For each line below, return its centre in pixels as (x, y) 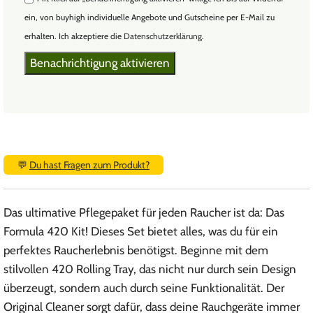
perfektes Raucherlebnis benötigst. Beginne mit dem (136, 250)
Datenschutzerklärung (163, 36)
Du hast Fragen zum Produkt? (89, 165)
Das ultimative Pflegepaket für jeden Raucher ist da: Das (144, 213)
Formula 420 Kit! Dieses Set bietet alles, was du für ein (141, 232)
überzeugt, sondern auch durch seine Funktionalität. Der (144, 288)
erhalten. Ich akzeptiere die (74, 36)
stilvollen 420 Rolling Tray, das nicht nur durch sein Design (150, 269)
